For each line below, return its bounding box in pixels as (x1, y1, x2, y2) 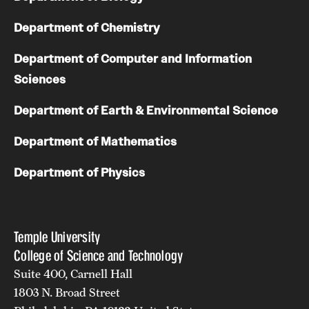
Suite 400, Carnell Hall (14, 266, 132, 281)
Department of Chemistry (14, 20, 160, 35)
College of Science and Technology (14, 246, 183, 264)
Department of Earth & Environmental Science (14, 103, 278, 118)
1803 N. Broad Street (14, 285, 120, 299)
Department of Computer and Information (14, 51, 252, 66)
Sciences (14, 72, 66, 87)
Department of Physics (14, 165, 145, 180)
